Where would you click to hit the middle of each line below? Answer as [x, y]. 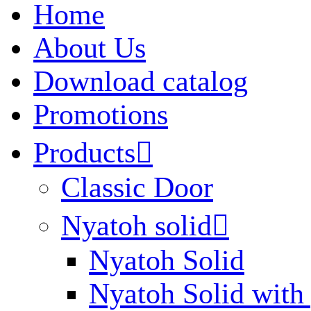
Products [84, 152]
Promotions [101, 114]
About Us [90, 48]
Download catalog [141, 81]
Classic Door [137, 187]
